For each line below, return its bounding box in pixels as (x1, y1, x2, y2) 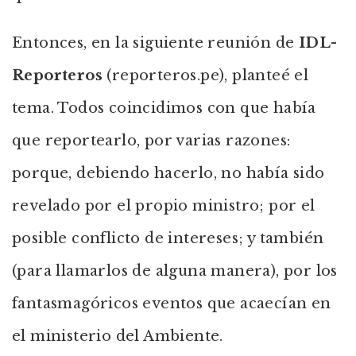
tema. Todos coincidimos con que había (12, 99, 316, 117)
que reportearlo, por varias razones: (12, 132, 291, 149)
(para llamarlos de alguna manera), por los (12, 262, 338, 280)
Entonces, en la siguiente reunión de (12, 34, 299, 52)
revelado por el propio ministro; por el (12, 197, 315, 215)
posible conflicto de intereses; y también (12, 230, 324, 247)
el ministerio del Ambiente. (12, 327, 223, 345)
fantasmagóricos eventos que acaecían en (12, 295, 331, 312)
